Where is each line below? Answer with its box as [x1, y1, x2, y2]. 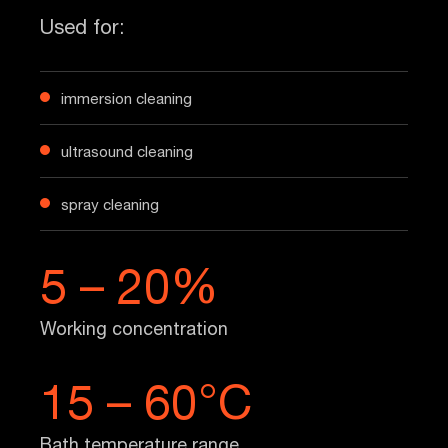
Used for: [40, 15, 124, 39]
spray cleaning [61, 195, 159, 214]
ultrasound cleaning [61, 142, 193, 161]
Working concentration [40, 317, 228, 340]
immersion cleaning [61, 89, 192, 108]
